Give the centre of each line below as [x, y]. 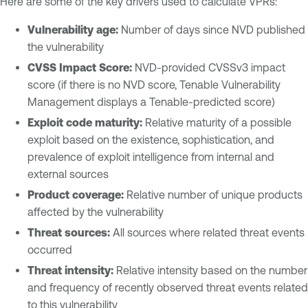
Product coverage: [76, 195]
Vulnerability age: [73, 30]
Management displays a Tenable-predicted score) [151, 102]
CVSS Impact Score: [80, 68]
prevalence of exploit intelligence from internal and [151, 157]
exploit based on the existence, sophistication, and [151, 140]
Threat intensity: [70, 271]
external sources [68, 174]
